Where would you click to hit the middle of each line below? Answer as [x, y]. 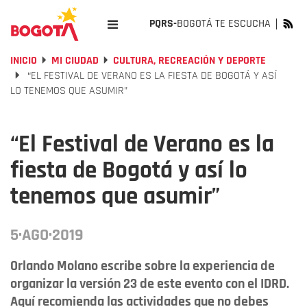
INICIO [24, 61]
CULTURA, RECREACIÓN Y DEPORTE [189, 61]
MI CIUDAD [75, 61]
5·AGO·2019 [47, 235]
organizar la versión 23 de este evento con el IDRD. [150, 284]
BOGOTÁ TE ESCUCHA [224, 24]
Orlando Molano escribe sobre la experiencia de [143, 266]
